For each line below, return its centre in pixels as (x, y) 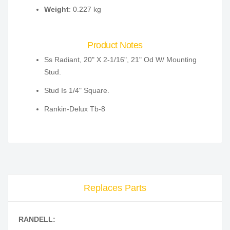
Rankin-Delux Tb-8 (75, 109)
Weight (56, 9)
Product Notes (115, 45)
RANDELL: (37, 219)
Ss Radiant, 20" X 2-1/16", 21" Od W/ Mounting (120, 60)
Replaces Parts (115, 188)
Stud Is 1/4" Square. (77, 91)
